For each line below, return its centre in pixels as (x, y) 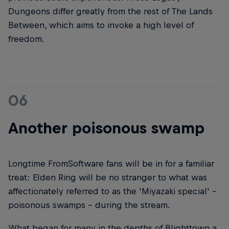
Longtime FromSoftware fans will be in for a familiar (111, 163)
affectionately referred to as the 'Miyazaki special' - (112, 191)
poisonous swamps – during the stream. (89, 205)
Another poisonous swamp (106, 128)
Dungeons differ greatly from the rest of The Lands (110, 11)
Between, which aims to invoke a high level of (101, 25)
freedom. (26, 39)
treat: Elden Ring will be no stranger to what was (108, 177)
